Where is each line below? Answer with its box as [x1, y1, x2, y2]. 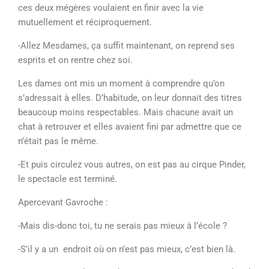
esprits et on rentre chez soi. [18, 55, 135, 65]
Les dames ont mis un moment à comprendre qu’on [18, 78, 225, 89]
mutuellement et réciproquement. [18, 17, 152, 28]
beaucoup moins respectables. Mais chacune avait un [18, 107, 233, 118]
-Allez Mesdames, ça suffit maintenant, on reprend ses [18, 40, 235, 51]
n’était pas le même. [18, 136, 98, 147]
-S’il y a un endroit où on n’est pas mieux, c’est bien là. [18, 244, 235, 255]
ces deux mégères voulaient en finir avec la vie [18, 2, 204, 13]
